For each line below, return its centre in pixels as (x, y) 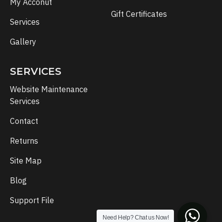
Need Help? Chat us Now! (136, 218)
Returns (24, 141)
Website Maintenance (49, 89)
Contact (24, 121)
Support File (32, 200)
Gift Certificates (139, 14)
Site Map (26, 161)
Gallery (23, 42)
